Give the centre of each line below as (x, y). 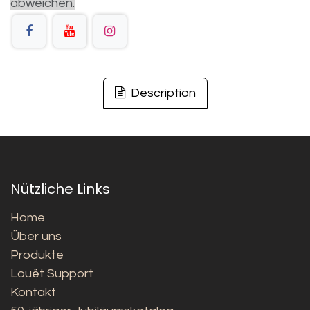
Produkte (37, 255)
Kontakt (33, 292)
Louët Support (52, 273)
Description (162, 93)
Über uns (36, 236)
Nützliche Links (60, 189)
